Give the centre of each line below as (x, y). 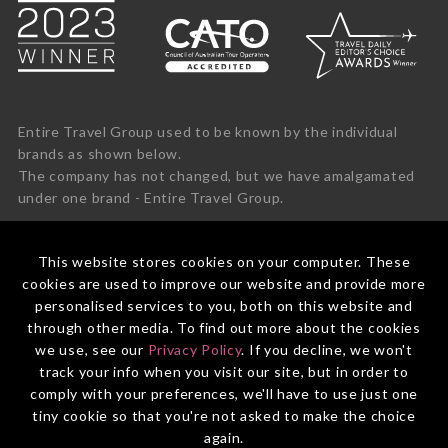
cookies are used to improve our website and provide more (224, 283)
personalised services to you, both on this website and (224, 305)
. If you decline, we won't (327, 349)
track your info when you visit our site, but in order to (224, 371)
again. (224, 437)
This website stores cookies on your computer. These (224, 261)
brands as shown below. (99, 153)
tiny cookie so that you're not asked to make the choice (224, 415)
